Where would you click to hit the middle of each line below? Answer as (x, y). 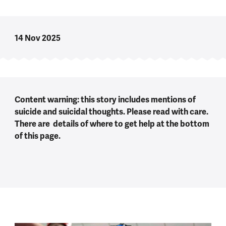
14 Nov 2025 (37, 38)
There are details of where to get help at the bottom (112, 124)
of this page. (37, 136)
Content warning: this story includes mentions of (105, 99)
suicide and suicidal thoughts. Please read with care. (111, 111)
